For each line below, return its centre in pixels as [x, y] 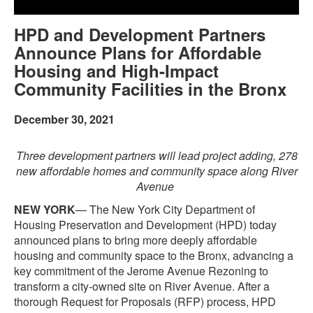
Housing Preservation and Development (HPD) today [145, 224]
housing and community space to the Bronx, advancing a [154, 255]
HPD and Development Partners [140, 35]
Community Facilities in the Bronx [150, 89]
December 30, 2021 [64, 119]
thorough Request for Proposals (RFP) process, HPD [145, 301]
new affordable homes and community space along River [156, 171]
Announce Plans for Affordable [138, 53]
